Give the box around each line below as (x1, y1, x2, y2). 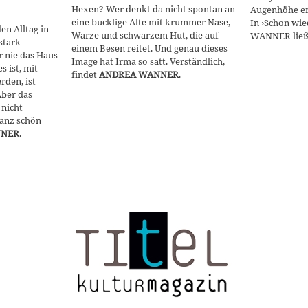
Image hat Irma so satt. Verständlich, (71, 55, 225, 68)
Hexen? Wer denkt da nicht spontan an (71, 3, 235, 16)
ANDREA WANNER (99, 68, 179, 81)
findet (71, 68, 99, 81)
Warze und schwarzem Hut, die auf (71, 29, 219, 42)
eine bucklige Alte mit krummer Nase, (71, 16, 230, 29)
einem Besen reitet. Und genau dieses (71, 42, 228, 55)
